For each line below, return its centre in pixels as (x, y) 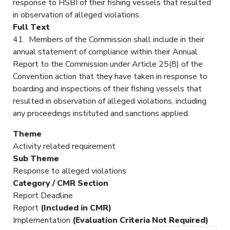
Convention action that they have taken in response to (110, 76)
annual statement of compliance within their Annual (105, 52)
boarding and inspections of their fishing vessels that (107, 89)
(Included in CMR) (76, 208)
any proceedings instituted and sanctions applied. (101, 113)
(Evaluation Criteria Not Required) (140, 220)
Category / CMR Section (61, 183)
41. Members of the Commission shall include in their (109, 39)
